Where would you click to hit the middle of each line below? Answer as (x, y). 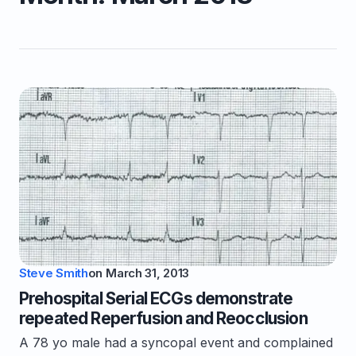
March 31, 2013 (147, 273)
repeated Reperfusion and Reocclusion (163, 318)
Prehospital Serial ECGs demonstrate (156, 298)
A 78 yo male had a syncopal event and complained (176, 342)
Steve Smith (54, 273)
